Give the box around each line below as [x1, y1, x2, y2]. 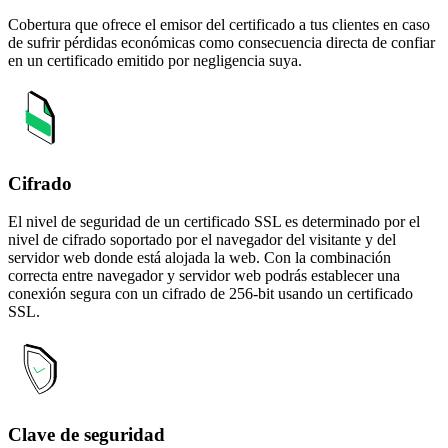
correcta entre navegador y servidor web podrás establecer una [8, 267, 400, 285]
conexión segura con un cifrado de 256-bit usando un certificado [8, 285, 413, 303]
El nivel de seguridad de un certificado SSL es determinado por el [8, 213, 420, 231]
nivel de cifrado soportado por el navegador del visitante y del [8, 231, 396, 249]
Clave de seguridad [8, 424, 165, 446]
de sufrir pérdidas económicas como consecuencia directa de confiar [8, 34, 435, 51]
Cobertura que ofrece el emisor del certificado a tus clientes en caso [8, 16, 430, 33]
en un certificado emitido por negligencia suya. [8, 52, 302, 69]
